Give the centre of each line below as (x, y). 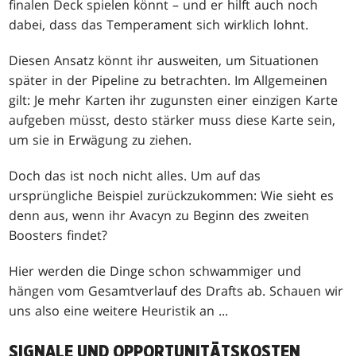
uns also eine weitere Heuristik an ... (119, 310)
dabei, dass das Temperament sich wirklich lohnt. (159, 24)
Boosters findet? (58, 235)
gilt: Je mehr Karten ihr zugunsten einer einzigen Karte (174, 100)
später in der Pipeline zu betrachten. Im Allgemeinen (168, 80)
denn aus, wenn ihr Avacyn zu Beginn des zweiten (159, 215)
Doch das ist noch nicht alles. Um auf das (135, 175)
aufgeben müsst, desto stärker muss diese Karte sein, (172, 120)
